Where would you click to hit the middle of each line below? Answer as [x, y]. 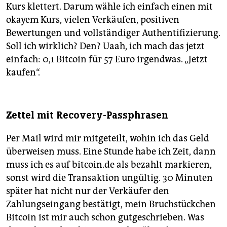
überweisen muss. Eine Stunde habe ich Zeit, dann [111, 152]
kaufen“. [23, 73]
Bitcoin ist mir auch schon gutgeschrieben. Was [105, 218]
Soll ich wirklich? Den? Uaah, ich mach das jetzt [105, 46]
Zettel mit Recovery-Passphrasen [87, 116]
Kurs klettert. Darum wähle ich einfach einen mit [109, 7]
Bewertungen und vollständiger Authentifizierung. [113, 33]
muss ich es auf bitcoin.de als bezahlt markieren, [109, 165]
